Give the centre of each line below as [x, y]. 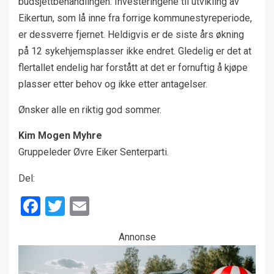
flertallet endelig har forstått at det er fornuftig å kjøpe [133, 67]
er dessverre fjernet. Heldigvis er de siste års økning [131, 34]
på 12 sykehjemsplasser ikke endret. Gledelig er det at [135, 51]
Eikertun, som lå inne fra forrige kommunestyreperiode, [135, 18]
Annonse [137, 237]
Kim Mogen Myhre [60, 135]
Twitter [95, 206]
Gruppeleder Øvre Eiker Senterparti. [94, 152]
